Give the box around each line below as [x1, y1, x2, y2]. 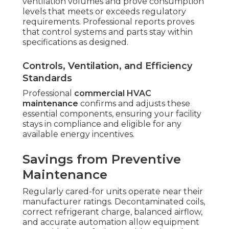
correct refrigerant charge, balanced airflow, [22, 207, 202, 217]
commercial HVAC [74, 88, 151, 99]
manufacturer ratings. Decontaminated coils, [22, 197, 205, 207]
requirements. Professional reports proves [22, 17, 194, 27]
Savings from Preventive [22, 152, 181, 167]
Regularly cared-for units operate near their [22, 187, 203, 197]
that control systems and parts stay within [22, 27, 193, 37]
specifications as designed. [22, 37, 128, 48]
